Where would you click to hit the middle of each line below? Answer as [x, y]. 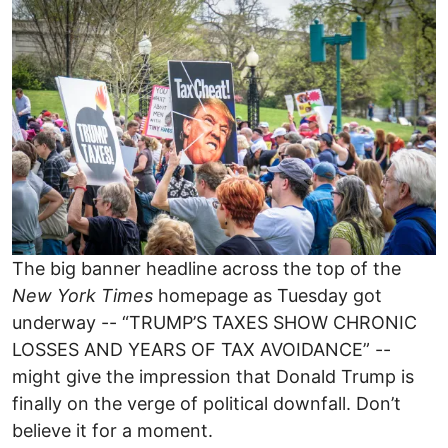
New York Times [82, 296]
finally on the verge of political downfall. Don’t [206, 404]
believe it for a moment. [112, 431]
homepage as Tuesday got [267, 296]
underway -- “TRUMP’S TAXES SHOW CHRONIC [214, 323]
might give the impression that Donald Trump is [213, 377]
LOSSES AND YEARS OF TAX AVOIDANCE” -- [201, 350]
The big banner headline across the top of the [206, 269]
